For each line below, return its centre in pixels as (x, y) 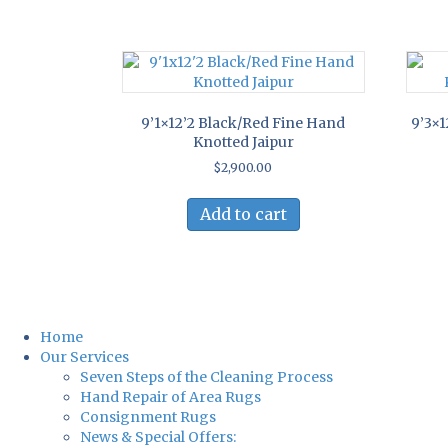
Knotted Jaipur (243, 142)
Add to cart (243, 214)
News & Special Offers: (158, 436)
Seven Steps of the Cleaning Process (206, 376)
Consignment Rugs (148, 416)
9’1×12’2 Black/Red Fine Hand (243, 123)
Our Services (84, 356)
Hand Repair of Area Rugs (170, 396)
